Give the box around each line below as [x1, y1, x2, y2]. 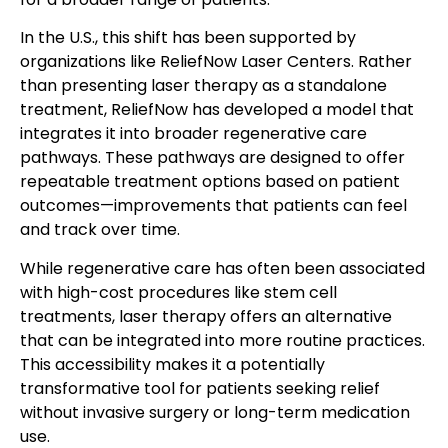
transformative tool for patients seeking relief [20, 376, 380, 400]
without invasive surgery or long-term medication [20, 400, 410, 424]
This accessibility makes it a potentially [20, 352, 325, 376]
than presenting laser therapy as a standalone [20, 74, 387, 98]
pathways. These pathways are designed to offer [20, 146, 405, 170]
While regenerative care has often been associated [20, 256, 425, 280]
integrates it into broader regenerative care [20, 122, 367, 146]
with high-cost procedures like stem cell [20, 280, 337, 304]
